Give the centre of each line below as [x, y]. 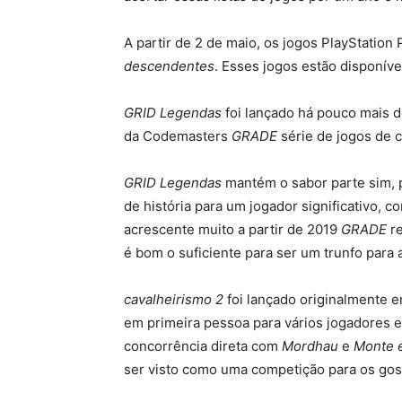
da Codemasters [178, 136]
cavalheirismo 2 [174, 300]
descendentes [169, 66]
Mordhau [310, 346]
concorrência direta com [203, 346]
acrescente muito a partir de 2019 [232, 230]
